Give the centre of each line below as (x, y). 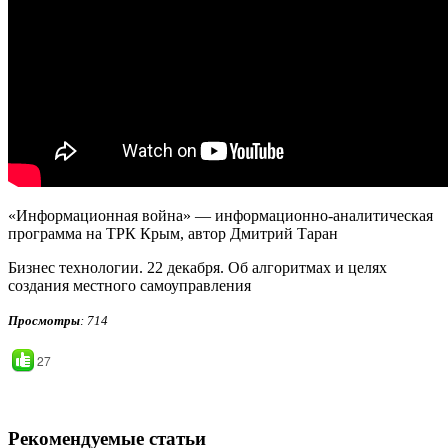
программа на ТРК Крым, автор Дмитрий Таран (173, 234)
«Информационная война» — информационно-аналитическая (220, 216)
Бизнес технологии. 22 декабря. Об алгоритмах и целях (197, 268)
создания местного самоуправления (129, 286)
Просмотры (44, 321)
